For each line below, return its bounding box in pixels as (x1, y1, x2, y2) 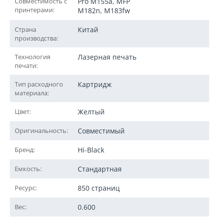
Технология (15, 52, 50, 61)
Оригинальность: (15, 126, 68, 135)
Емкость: (15, 164, 42, 173)
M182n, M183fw (78, 6, 130, 15)
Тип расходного (15, 80, 63, 88)
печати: (15, 61, 38, 70)
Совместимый (78, 126, 125, 135)
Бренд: (15, 145, 35, 154)
